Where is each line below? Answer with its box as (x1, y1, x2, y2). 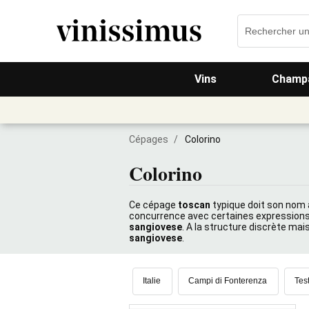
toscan (178, 199, 210, 210)
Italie (143, 276, 161, 286)
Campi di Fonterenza (188, 276, 267, 286)
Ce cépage (129, 199, 176, 210)
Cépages (129, 134, 168, 145)
